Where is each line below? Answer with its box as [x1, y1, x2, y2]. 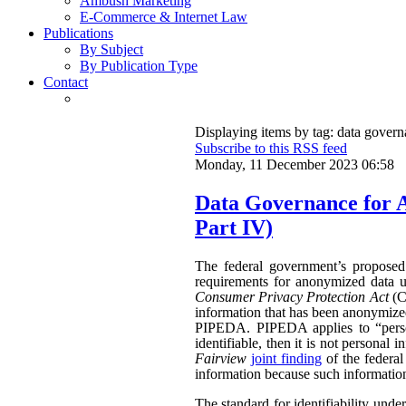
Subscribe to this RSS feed [195, 140, 347, 157]
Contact [43, 74, 88, 91]
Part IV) [195, 216, 273, 240]
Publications [43, 25, 113, 42]
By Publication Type [80, 58, 198, 74]
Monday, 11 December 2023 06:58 [195, 157, 394, 173]
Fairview [195, 351, 246, 367]
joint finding [251, 351, 323, 367]
